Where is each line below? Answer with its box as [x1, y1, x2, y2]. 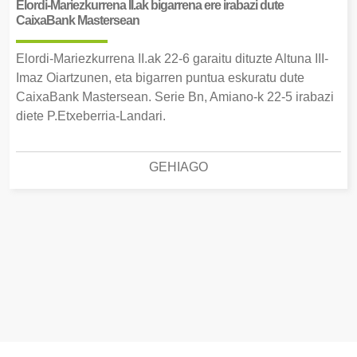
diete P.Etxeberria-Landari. [16, 109, 166, 124]
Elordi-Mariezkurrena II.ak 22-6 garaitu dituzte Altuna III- [16, 52, 328, 66]
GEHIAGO [149, 160, 208, 175]
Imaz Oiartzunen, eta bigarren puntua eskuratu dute [16, 71, 304, 85]
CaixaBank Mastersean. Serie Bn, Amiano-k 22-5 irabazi [16, 90, 334, 104]
